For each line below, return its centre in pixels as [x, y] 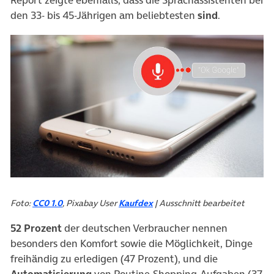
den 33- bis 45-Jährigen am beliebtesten [104, 16]
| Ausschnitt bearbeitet [199, 203]
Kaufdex [136, 203]
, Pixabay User [91, 203]
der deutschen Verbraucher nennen [145, 228]
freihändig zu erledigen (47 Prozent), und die [114, 259]
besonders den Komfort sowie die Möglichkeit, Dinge [131, 244]
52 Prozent [36, 228]
